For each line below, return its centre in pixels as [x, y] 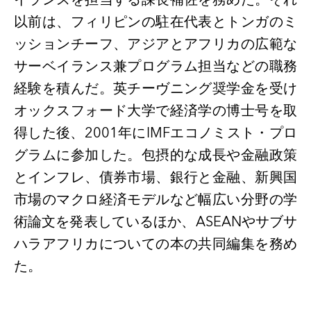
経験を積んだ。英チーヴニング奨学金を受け [155, 89]
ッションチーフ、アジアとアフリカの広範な [155, 44]
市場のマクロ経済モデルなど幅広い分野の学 [155, 200]
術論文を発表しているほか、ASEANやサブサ [155, 222]
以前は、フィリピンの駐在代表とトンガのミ [155, 22]
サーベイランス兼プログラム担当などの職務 [155, 66]
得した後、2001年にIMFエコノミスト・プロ [155, 133]
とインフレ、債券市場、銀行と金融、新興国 [155, 177]
